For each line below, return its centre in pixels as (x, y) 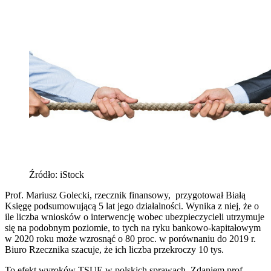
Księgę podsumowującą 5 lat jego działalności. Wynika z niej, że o (132, 206)
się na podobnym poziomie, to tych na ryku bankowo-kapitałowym (133, 227)
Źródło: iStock (57, 174)
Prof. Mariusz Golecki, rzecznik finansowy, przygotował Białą (125, 195)
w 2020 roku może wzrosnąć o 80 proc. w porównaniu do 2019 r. (132, 238)
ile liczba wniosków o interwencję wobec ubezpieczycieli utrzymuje (135, 217)
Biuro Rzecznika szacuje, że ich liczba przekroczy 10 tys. (114, 249)
